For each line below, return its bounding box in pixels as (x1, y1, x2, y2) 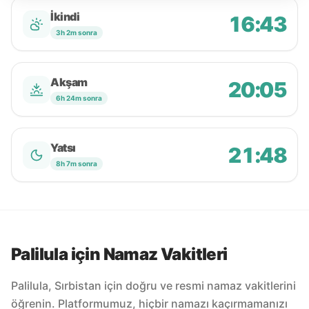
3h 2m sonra (56, 28, 97, 37)
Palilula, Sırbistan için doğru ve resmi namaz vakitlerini (11, 279, 296, 292)
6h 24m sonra (56, 94, 102, 102)
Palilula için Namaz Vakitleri (11, 244, 228, 264)
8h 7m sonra (56, 159, 97, 168)
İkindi (50, 10, 80, 23)
